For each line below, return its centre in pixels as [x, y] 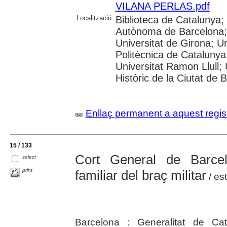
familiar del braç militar [140, 175]
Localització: [95, 18]
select [29, 157]
